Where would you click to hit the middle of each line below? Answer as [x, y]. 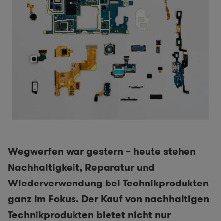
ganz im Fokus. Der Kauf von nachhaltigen [109, 199]
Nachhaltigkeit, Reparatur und [81, 167]
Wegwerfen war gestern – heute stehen [102, 152]
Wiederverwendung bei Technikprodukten [108, 183]
